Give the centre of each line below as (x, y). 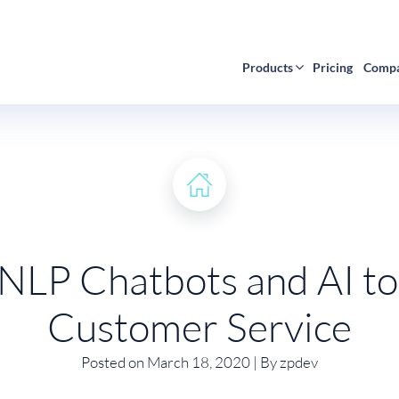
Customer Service (199, 326)
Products (267, 67)
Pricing (332, 67)
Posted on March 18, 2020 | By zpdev (199, 362)
